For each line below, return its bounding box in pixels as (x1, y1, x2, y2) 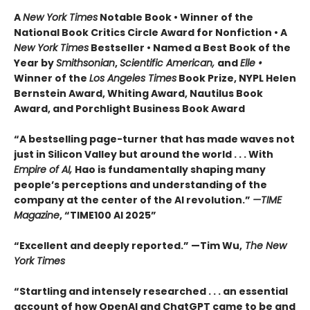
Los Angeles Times (89, 71, 176, 86)
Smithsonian (56, 56, 115, 71)
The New (242, 239, 286, 253)
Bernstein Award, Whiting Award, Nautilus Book (14, 86, 263, 101)
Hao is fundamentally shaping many (75, 163, 266, 177)
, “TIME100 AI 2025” (60, 208, 156, 223)
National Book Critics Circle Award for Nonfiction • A (14, 26, 287, 40)
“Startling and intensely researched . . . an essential (14, 284, 288, 299)
